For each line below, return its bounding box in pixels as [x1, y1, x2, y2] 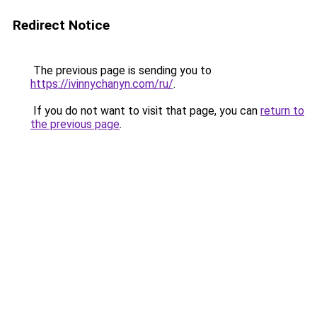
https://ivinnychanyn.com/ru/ [30, 77, 173, 91]
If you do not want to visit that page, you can [30, 104, 260, 117]
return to [260, 104, 304, 117]
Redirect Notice [13, 17, 110, 33]
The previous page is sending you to [30, 64, 212, 77]
